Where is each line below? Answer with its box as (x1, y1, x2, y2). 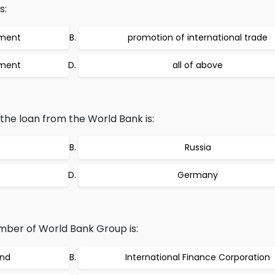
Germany (177, 169, 218, 181)
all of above (172, 59, 223, 71)
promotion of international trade (128, 31, 268, 44)
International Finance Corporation (125, 251, 270, 263)
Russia (184, 141, 211, 153)
